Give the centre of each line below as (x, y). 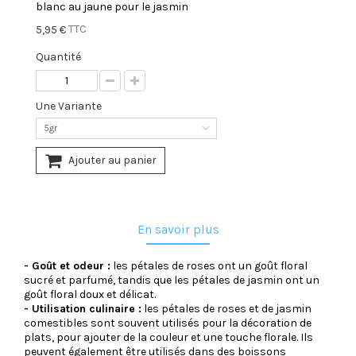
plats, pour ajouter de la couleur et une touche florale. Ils (168, 337)
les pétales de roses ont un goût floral (209, 265)
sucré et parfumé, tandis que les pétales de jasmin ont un (172, 280)
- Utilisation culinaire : (83, 308)
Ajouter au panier (112, 160)
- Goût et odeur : (67, 265)
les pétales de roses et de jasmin (226, 308)
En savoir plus (178, 229)
